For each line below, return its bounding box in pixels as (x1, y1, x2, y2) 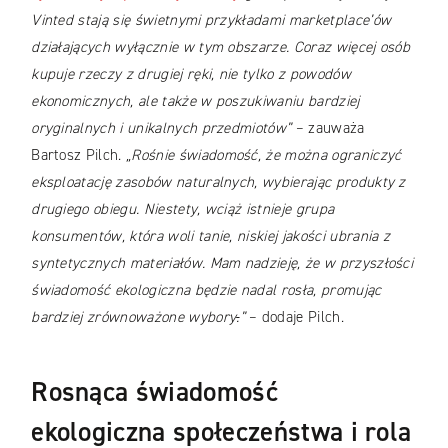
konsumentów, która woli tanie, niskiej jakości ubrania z (31, 226, 391, 247)
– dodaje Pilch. (244, 307, 349, 328)
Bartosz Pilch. (31, 145, 127, 166)
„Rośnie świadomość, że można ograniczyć (126, 145, 402, 166)
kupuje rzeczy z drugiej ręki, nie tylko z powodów (31, 64, 351, 85)
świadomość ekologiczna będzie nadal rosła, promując (31, 280, 382, 301)
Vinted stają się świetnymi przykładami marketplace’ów (31, 10, 392, 31)
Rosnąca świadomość (31, 373, 278, 410)
